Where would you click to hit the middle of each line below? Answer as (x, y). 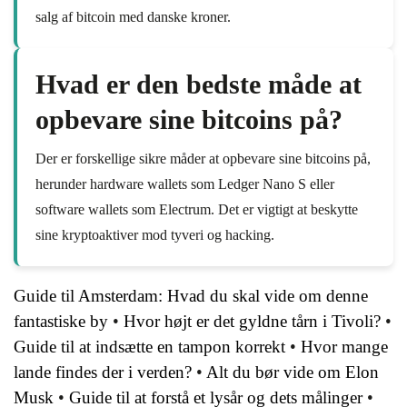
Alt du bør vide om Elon (293, 372)
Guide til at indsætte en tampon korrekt (149, 347)
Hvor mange (344, 347)
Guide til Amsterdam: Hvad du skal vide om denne (191, 296)
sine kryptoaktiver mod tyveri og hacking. (155, 235)
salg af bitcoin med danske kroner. (133, 17)
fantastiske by (61, 321)
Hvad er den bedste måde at (199, 84)
